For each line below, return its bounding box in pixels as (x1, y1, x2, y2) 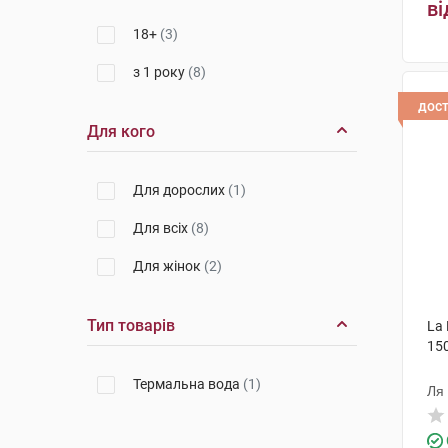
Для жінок (133, 258, 204, 274)
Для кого (87, 122, 155, 141)
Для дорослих (133, 182, 228, 198)
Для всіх (133, 220, 191, 236)
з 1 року (133, 64, 188, 80)
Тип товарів (87, 316, 175, 335)
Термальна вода (133, 376, 243, 392)
